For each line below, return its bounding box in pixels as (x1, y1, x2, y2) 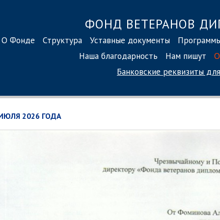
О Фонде (1, 34, 35, 46)
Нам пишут (165, 50, 206, 61)
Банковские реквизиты (117, 65, 204, 77)
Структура (43, 34, 82, 46)
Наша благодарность (79, 50, 158, 61)
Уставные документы (90, 34, 170, 46)
